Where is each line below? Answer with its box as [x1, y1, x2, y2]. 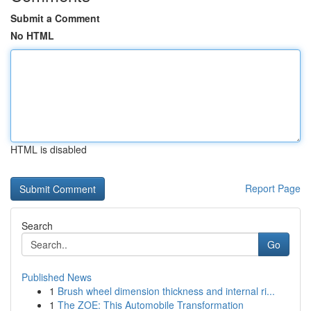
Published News [22, 270, 92, 284]
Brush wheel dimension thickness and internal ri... [58, 284, 275, 298]
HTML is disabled [10, 142, 87, 156]
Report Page [245, 181, 301, 195]
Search [22, 219, 53, 233]
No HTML [10, 28, 54, 42]
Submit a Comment [10, 11, 100, 25]
